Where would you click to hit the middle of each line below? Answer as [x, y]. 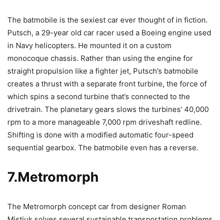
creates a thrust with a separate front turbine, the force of [107, 83]
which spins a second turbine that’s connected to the [99, 96]
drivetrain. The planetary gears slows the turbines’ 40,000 [108, 109]
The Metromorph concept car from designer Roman [97, 206]
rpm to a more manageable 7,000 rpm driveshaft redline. [105, 122]
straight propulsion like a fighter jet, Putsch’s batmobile [103, 71]
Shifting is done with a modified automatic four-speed [100, 135]
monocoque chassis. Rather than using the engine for [100, 58]
